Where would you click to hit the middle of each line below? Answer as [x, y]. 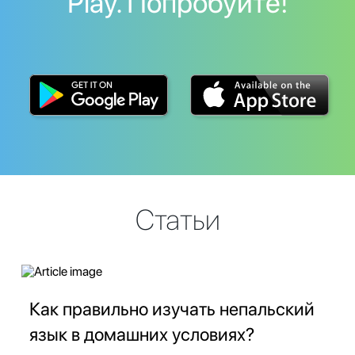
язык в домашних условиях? [142, 335]
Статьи [177, 220]
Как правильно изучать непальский [172, 309]
